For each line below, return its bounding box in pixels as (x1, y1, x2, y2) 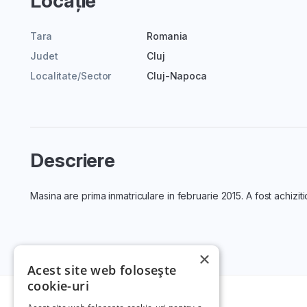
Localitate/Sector (30, 70, 112, 82)
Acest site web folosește (27, 262, 177, 278)
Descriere (30, 149, 116, 173)
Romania (147, 30, 188, 42)
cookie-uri (27, 278, 90, 294)
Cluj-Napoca (147, 70, 207, 82)
